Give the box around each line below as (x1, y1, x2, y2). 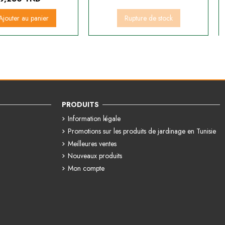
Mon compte (67, 163, 104, 173)
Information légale (67, 114, 121, 124)
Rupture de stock (124, 13, 173, 23)
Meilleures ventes (67, 138, 117, 149)
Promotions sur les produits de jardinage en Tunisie (67, 126, 216, 136)
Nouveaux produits (67, 151, 122, 161)
